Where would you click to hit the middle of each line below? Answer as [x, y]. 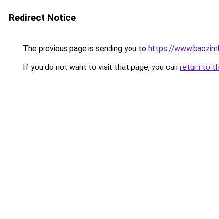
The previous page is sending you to [85, 49]
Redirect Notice [42, 17]
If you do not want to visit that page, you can [100, 67]
